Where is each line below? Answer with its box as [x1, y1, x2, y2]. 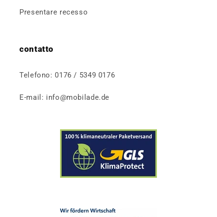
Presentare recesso [19, 8, 88, 17]
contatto [19, 44, 54, 54]
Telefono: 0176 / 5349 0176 [19, 71, 115, 80]
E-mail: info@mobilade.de [19, 93, 110, 102]
